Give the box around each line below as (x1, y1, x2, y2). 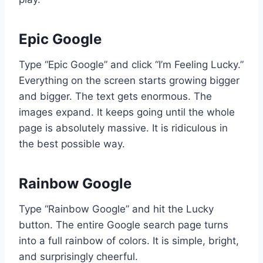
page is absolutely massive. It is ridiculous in (19, 122, 228, 134)
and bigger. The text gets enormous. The (19, 90, 212, 102)
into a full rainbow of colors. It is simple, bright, (19, 234, 239, 247)
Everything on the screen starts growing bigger (19, 74, 240, 86)
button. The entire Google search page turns (19, 218, 228, 231)
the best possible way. (19, 137, 125, 150)
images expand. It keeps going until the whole (19, 106, 235, 118)
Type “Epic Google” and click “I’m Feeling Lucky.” (19, 58, 244, 70)
